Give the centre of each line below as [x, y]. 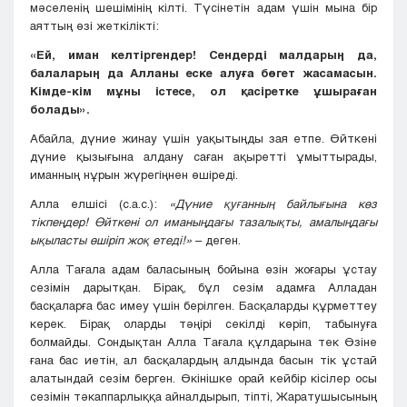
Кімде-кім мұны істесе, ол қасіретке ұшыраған [203, 91]
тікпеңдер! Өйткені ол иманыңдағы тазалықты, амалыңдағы [203, 222]
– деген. [218, 240]
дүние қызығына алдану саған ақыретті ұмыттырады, [203, 157]
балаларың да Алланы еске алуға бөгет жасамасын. [203, 73]
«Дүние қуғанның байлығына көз [273, 204]
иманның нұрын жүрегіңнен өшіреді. [134, 175]
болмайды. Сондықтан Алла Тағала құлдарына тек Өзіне [203, 342]
